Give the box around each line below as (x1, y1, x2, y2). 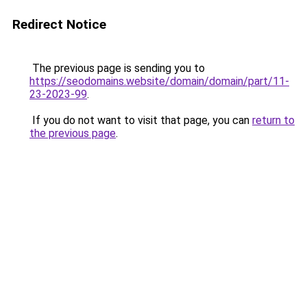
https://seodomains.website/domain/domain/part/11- (29, 75, 289, 88)
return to (252, 114, 295, 127)
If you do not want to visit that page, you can (29, 114, 252, 127)
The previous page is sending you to (29, 62, 205, 75)
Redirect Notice (12, 16, 106, 32)
